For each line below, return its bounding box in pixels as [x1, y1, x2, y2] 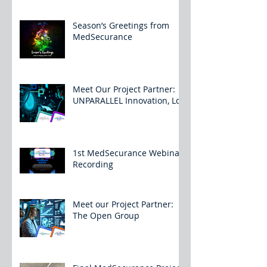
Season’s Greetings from [73, 20, 169, 32]
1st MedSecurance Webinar [73, 147, 183, 159]
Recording [73, 159, 113, 170]
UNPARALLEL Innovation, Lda [73, 95, 186, 107]
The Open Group [73, 210, 139, 222]
